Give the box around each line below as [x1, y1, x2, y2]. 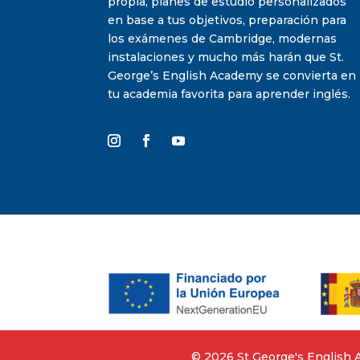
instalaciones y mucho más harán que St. [108, 50, 345, 65]
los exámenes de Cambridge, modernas [108, 31, 337, 47]
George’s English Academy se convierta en [108, 68, 357, 84]
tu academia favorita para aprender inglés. [108, 87, 351, 102]
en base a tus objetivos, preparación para [108, 13, 347, 28]
